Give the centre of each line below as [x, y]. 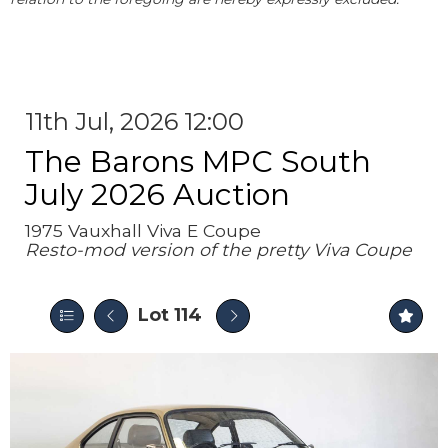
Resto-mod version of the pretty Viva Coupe [218, 249]
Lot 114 [170, 315]
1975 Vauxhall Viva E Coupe [143, 230]
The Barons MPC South [198, 161]
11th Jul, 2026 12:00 [134, 121]
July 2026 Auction [157, 194]
